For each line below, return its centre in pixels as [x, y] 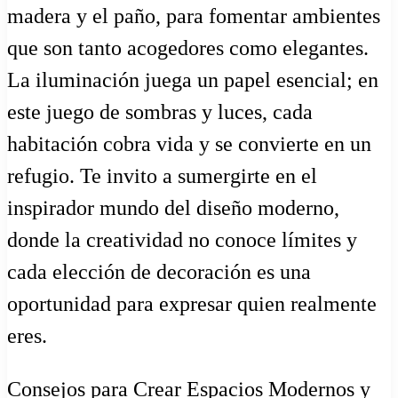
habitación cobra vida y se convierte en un [189, 143]
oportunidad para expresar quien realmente [192, 303]
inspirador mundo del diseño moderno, [173, 207]
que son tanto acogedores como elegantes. [188, 48]
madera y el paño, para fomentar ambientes [194, 16]
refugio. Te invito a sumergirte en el [162, 175]
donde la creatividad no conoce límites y [182, 239]
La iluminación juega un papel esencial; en [193, 80]
